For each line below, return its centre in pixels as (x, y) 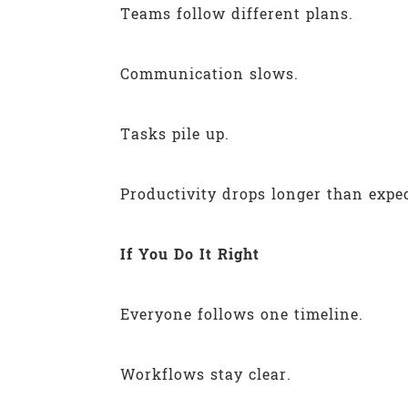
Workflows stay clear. (206, 374)
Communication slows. (209, 74)
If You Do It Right (190, 254)
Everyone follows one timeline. (242, 314)
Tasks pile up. (175, 134)
